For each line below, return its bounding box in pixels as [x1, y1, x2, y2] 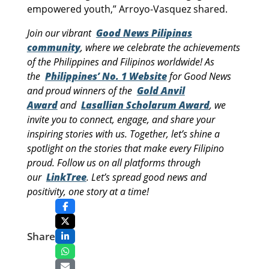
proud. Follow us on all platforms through [26, 156, 201, 169]
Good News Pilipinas [95, 26, 192, 40]
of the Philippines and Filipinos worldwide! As [26, 55, 214, 68]
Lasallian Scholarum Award [80, 98, 210, 112]
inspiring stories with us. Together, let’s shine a [26, 127, 220, 141]
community [26, 40, 80, 54]
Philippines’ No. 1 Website [44, 69, 167, 83]
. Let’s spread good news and [86, 170, 207, 184]
